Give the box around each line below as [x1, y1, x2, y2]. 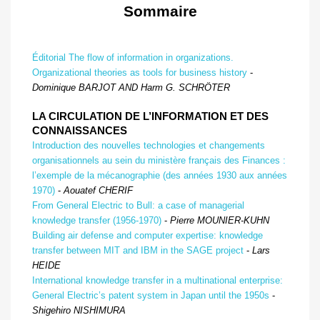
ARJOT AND [85, 82, 141, 93]
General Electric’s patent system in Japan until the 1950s [32, 290, 272, 301]
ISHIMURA [80, 305, 126, 316]
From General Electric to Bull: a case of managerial [32, 200, 244, 211]
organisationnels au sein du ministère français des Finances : [32, 155, 286, 166]
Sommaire [123, 3, 197, 20]
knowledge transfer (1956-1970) [32, 215, 161, 226]
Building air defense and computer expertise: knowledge [32, 230, 263, 241]
